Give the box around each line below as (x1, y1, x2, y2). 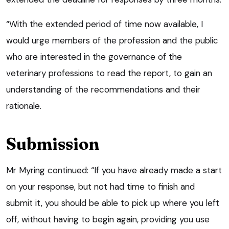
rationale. (6, 100, 41, 112)
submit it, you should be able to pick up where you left (6, 197, 219, 209)
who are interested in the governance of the (6, 51, 182, 63)
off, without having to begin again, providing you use (6, 214, 210, 225)
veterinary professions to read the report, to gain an (6, 67, 212, 79)
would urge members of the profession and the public (6, 35, 218, 47)
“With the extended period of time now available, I (6, 18, 203, 30)
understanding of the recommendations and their (6, 84, 200, 96)
